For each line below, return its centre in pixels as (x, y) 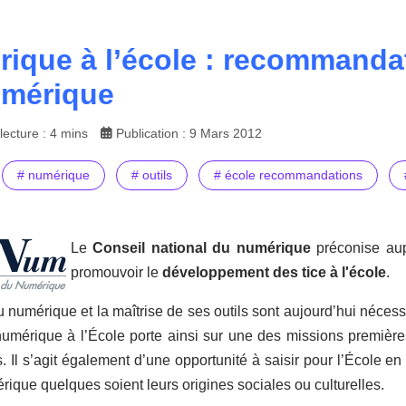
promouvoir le (116, 273)
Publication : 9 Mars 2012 (189, 134)
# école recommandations (288, 175)
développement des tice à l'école (274, 273)
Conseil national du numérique (199, 248)
